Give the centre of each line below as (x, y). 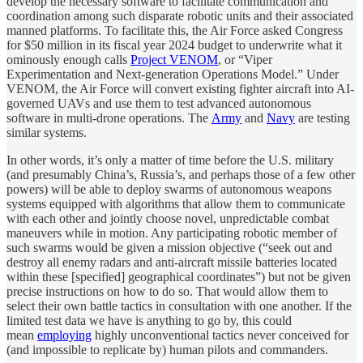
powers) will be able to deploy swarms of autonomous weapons (169, 189)
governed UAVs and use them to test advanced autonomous (159, 103)
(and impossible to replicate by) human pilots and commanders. (167, 349)
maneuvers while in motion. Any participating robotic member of (172, 233)
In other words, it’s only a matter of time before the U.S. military (170, 160)
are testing (322, 117)
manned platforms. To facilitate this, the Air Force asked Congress (175, 30)
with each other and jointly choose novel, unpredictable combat (168, 218)
